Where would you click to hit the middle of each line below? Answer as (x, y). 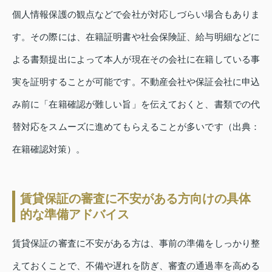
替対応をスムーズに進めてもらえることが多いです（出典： (136, 126)
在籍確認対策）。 (49, 149)
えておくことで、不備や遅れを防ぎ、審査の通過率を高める (136, 265)
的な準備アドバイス (75, 214)
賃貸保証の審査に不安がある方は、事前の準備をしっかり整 (136, 243)
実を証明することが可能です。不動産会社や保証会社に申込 (136, 81)
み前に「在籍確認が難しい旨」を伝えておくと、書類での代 (136, 104)
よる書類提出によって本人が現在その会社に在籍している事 (136, 59)
